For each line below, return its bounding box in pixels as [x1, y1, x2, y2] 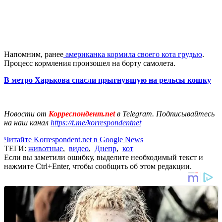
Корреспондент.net [47, 109, 117, 118]
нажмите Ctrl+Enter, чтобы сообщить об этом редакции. [4, 162, 192, 170]
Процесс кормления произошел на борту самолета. [4, 58, 175, 67]
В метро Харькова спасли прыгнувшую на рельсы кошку [4, 75, 211, 84]
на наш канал [4, 118, 51, 127]
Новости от [4, 109, 47, 118]
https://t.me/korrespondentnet [51, 118, 141, 127]
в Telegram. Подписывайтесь [117, 109, 215, 118]
